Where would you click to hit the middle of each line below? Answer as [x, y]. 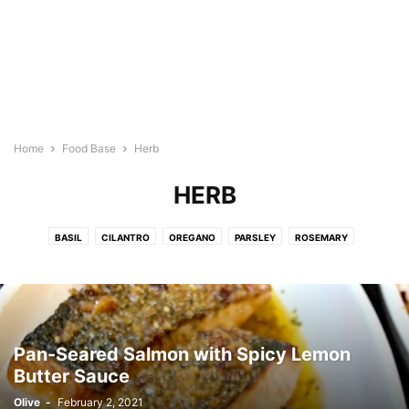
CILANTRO [126, 237]
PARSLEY [255, 237]
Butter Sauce [72, 376]
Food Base [89, 148]
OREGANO [192, 237]
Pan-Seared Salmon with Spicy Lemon [182, 354]
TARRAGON [175, 261]
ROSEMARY [321, 237]
